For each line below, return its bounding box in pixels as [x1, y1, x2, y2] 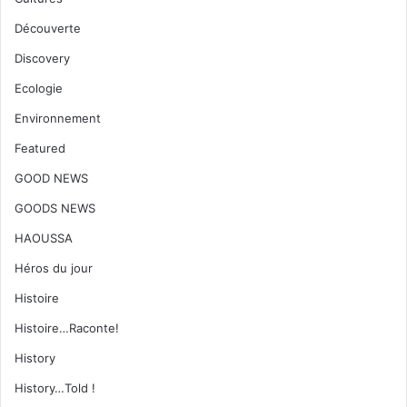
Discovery [15, 50, 70, 65]
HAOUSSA [15, 230, 73, 245]
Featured [15, 140, 65, 155]
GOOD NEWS [15, 170, 88, 185]
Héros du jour [15, 260, 93, 275]
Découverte [15, 20, 81, 35]
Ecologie [15, 80, 63, 95]
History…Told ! [15, 380, 95, 395]
